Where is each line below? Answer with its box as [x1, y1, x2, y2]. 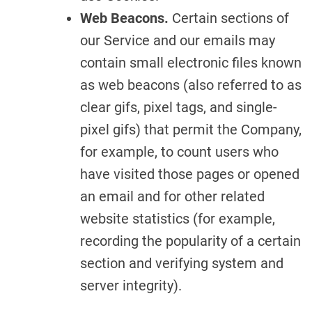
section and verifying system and [80, 255, 283, 272]
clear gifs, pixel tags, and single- [80, 99, 277, 116]
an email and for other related [80, 188, 265, 205]
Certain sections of [169, 10, 289, 26]
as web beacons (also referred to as [80, 77, 302, 93]
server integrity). [80, 277, 182, 294]
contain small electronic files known [80, 54, 302, 71]
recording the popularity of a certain [80, 233, 301, 249]
